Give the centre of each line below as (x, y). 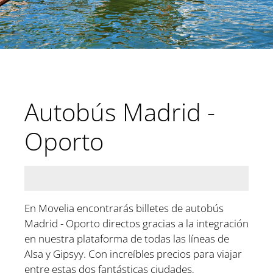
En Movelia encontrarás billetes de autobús (124, 208)
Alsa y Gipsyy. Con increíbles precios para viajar (133, 253)
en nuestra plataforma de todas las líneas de (127, 238)
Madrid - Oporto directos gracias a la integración (136, 223)
